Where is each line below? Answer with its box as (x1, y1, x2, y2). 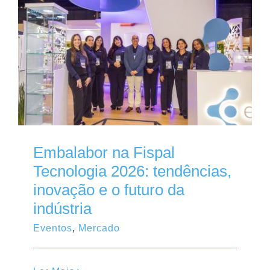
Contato (14, 26, 51, 38)
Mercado (78, 222, 120, 233)
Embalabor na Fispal (33, 143, 175, 162)
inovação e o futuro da (33, 180, 184, 199)
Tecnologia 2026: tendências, (33, 162, 231, 180)
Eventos (33, 222, 72, 233)
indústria (33, 199, 92, 218)
